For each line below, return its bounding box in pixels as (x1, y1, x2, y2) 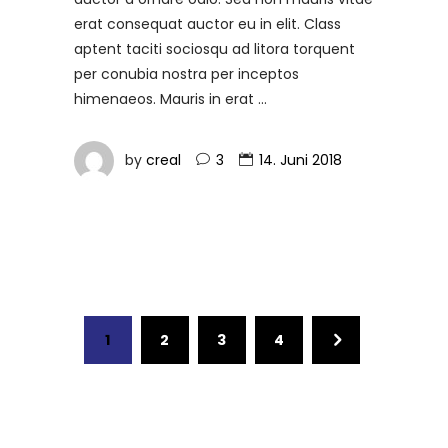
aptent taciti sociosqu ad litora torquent (74, 38, 355, 59)
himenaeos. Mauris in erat (74, 88, 258, 109)
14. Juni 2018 (259, 149, 342, 170)
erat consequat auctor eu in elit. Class (74, 13, 341, 34)
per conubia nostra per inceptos (74, 63, 299, 84)
